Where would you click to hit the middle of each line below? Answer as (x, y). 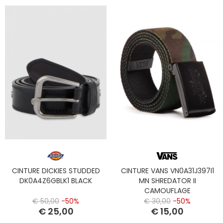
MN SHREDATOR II (167, 180)
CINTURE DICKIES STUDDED (56, 170)
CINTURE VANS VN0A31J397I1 (167, 170)
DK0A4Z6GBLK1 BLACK (56, 180)
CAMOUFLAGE (167, 190)
